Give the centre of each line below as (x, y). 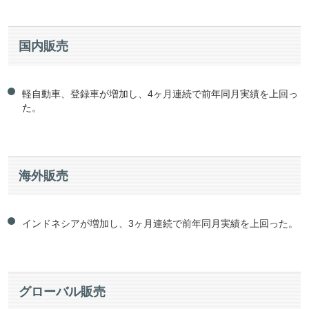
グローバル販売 (62, 292)
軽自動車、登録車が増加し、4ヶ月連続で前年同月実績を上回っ (160, 94)
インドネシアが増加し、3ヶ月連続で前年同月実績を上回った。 (160, 224)
